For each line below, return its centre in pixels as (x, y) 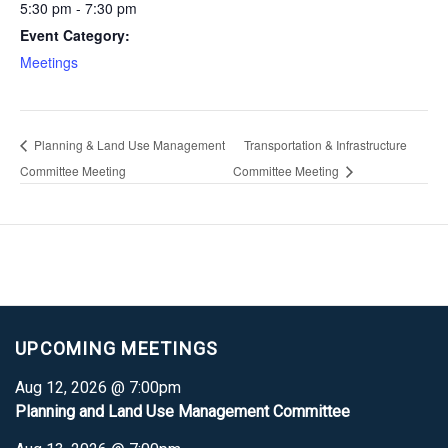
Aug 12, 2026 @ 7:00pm (98, 387)
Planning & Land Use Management (128, 144)
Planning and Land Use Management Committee (182, 411)
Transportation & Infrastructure (326, 144)
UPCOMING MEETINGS (117, 348)
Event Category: (75, 35)
